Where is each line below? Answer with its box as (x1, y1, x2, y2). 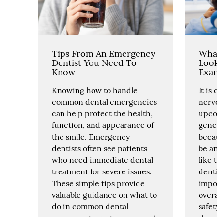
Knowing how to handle (52, 85, 138, 95)
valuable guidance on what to (52, 189, 157, 200)
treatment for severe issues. (52, 166, 152, 176)
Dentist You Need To (52, 57, 137, 68)
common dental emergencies (52, 96, 157, 107)
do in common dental (52, 201, 129, 211)
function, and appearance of (52, 120, 154, 130)
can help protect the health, (52, 108, 153, 118)
